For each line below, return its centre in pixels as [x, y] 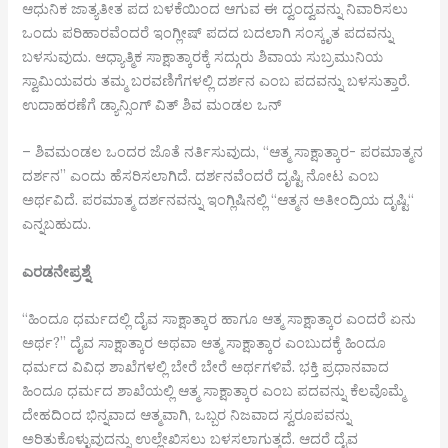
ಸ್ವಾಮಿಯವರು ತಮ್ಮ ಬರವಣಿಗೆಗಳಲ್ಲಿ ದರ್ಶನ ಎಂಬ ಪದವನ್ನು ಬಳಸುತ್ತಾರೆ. [216, 80]
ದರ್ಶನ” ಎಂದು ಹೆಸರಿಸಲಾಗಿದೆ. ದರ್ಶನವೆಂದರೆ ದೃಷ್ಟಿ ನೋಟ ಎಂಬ [201, 176]
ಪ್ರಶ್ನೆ [80, 271]
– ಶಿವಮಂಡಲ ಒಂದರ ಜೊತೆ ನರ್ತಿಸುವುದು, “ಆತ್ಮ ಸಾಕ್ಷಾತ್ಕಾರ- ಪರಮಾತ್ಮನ [223, 152]
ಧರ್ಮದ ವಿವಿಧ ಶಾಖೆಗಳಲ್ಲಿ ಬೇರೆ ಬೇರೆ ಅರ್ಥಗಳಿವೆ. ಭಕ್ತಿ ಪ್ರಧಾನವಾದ [206, 366]
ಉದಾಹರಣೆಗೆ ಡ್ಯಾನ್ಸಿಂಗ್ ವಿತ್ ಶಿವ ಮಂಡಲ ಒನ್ [152, 104]
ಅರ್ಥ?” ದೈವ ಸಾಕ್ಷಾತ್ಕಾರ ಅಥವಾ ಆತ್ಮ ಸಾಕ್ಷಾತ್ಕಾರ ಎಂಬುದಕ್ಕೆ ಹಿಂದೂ [204, 342]
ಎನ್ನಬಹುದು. [59, 224]
